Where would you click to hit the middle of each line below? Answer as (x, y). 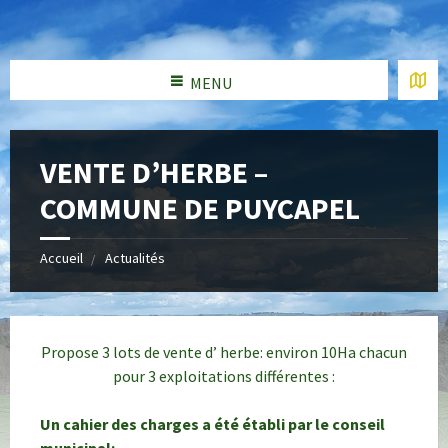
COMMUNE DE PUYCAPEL (200, 208)
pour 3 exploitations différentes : (224, 376)
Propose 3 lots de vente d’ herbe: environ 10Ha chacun (224, 352)
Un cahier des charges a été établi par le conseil (212, 424)
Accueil (61, 258)
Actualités (135, 258)
